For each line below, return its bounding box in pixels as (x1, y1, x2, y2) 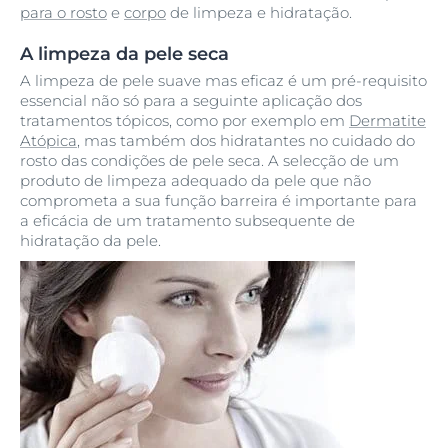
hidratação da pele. (20, 231, 161, 250)
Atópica (20, 131, 77, 150)
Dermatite (349, 111, 426, 130)
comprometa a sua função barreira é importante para (20, 191, 417, 210)
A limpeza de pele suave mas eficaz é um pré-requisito (20, 71, 427, 90)
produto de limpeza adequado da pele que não (20, 171, 371, 190)
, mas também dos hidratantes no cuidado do (77, 131, 415, 150)
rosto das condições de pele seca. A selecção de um (20, 151, 399, 170)
